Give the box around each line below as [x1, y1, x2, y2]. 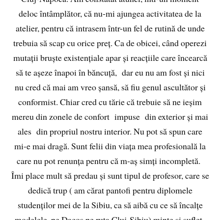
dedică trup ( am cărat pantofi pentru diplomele [27, 184, 192, 196]
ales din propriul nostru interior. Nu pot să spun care [18, 125, 202, 137]
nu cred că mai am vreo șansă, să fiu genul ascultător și [14, 81, 206, 93]
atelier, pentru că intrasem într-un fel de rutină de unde [15, 22, 205, 34]
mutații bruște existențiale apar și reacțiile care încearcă [13, 52, 207, 64]
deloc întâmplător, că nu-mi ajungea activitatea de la [19, 7, 201, 20]
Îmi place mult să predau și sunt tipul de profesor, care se [11, 169, 209, 182]
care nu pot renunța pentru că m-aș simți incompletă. [17, 155, 203, 167]
